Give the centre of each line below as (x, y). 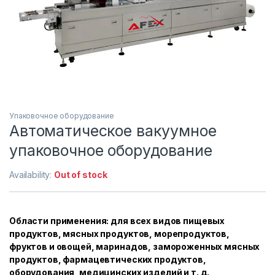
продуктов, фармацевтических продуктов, (108, 259)
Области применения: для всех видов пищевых (117, 220)
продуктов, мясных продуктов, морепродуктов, (119, 233)
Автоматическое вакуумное (113, 130)
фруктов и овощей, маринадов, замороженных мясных (135, 246)
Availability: (32, 174)
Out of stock (81, 174)
